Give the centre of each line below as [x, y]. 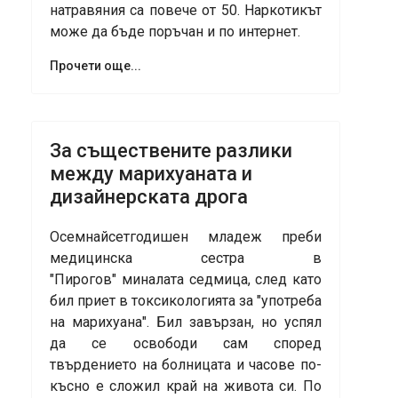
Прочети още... [96, 66]
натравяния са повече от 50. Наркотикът [186, 11]
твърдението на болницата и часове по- [186, 365]
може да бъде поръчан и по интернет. [175, 32]
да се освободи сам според [186, 344]
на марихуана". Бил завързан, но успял [186, 322]
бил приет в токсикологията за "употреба [186, 301]
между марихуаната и [151, 174]
